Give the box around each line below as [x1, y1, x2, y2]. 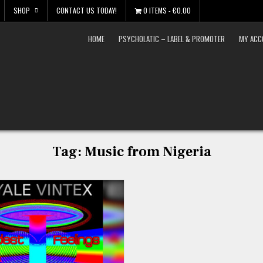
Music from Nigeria [84, 143, 211, 161]
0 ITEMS [143, 5, 167, 15]
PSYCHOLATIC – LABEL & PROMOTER [119, 33, 225, 45]
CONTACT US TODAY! [56, 5, 117, 15]
